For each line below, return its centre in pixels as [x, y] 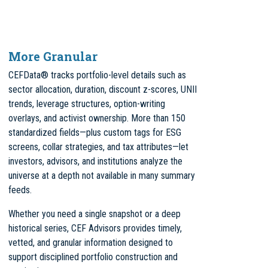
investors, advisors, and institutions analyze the [95, 161]
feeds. [20, 190]
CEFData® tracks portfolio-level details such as [97, 75]
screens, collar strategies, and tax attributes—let [98, 147]
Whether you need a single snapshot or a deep [95, 214]
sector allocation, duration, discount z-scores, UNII [103, 89]
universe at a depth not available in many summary [102, 176]
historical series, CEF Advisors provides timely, [95, 228]
